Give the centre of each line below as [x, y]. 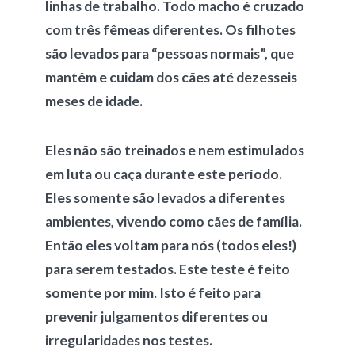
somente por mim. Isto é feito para [153, 293]
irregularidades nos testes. [130, 340]
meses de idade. [95, 101]
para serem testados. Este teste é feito [167, 269]
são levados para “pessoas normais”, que [169, 53]
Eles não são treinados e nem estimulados [174, 150]
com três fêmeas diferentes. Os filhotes [170, 30]
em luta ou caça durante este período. [163, 174]
